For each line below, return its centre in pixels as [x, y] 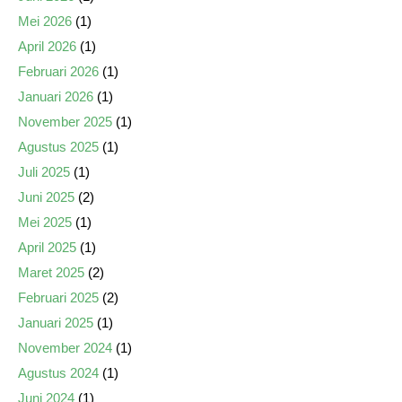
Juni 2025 [46, 197]
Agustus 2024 [58, 373]
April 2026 [47, 46]
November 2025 [65, 122]
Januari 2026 [56, 96]
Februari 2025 [58, 297]
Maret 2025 [51, 272]
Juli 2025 [44, 172]
